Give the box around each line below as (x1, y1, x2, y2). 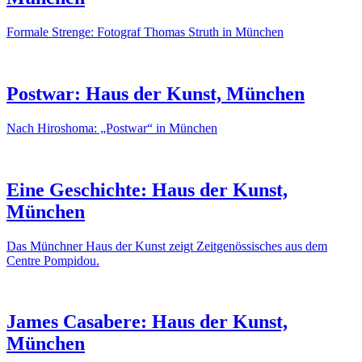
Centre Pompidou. (6, 253, 99, 267)
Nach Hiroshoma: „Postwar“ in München (6, 120, 217, 135)
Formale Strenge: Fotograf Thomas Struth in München (6, 24, 284, 39)
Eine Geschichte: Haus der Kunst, (6, 179, 288, 200)
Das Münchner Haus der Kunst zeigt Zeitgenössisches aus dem (6, 238, 327, 253)
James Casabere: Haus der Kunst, (6, 311, 288, 333)
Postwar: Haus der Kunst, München (6, 82, 305, 104)
